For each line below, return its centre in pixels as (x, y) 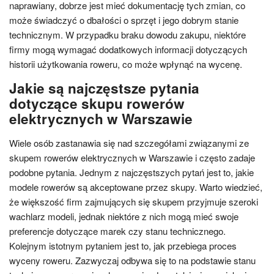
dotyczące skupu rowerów (97, 103)
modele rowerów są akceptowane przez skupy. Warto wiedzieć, (136, 187)
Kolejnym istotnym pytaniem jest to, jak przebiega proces (123, 245)
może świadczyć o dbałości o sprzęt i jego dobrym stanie (124, 20)
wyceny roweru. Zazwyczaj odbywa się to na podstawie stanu (132, 260)
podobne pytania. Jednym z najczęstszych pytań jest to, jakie (131, 172)
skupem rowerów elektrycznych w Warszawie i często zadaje (132, 157)
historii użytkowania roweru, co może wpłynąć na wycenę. (126, 64)
